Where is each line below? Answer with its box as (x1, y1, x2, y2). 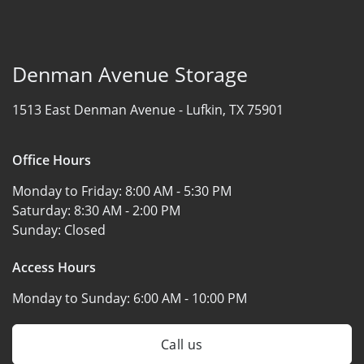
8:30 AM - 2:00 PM (74, 201, 180, 219)
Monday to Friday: (12, 181, 125, 200)
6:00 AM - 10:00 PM (133, 288, 247, 307)
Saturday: (12, 201, 74, 219)
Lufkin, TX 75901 (186, 100, 284, 119)
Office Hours (12, 150, 91, 169)
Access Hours (12, 258, 96, 276)
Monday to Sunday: (12, 288, 133, 307)
